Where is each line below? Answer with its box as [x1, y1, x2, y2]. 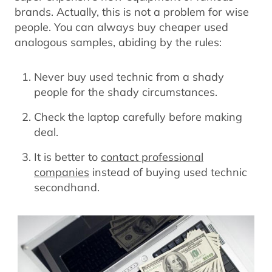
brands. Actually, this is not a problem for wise [15, 4, 249, 19]
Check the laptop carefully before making [34, 109, 242, 124]
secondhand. [34, 180, 100, 195]
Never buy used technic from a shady [34, 69, 224, 84]
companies [34, 165, 89, 180]
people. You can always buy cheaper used [15, 19, 228, 35]
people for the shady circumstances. [34, 84, 217, 100]
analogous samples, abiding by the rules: [15, 35, 222, 50]
